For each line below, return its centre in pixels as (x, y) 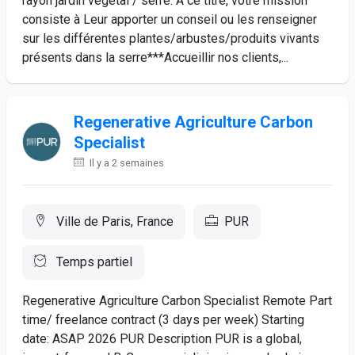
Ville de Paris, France (113, 221)
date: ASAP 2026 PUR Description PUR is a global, (162, 339)
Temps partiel (93, 262)
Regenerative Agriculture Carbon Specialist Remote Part (177, 301)
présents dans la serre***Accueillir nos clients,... (155, 57)
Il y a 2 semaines (126, 163)
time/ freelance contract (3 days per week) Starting (163, 320)
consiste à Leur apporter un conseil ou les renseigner (170, 19)
